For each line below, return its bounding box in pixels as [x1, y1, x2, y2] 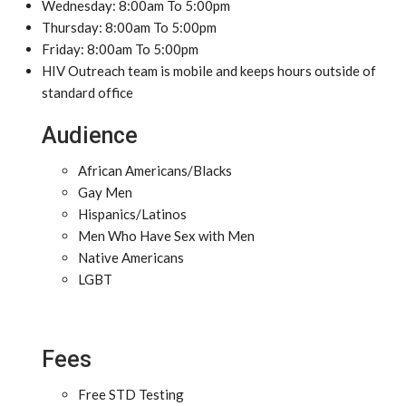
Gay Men [78, 184, 132, 200]
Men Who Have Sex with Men [78, 227, 255, 244]
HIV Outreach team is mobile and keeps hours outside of [42, 63, 376, 79]
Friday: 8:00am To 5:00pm [42, 41, 198, 57]
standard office [42, 84, 133, 101]
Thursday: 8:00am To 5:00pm [42, 19, 217, 35]
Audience [42, 122, 138, 149]
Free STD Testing [78, 386, 184, 402]
